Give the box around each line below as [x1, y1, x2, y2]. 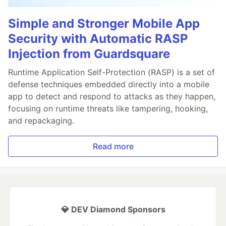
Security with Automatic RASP [8, 31, 188, 46]
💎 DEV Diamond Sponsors [61, 204, 165, 215]
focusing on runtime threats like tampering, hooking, [8, 103, 208, 114]
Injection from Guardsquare [8, 46, 170, 62]
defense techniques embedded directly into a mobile [8, 79, 209, 90]
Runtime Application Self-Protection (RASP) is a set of [8, 67, 215, 78]
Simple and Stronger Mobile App [8, 16, 200, 31]
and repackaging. [8, 116, 74, 126]
